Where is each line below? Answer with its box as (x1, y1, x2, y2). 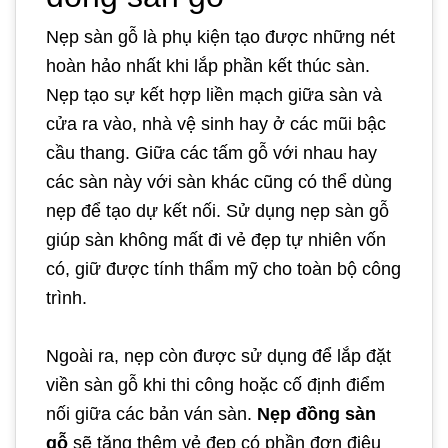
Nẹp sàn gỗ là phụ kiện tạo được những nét (46, 26, 395, 47)
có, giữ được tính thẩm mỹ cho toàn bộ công (46, 258, 401, 279)
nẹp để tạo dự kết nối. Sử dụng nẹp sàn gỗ (46, 200, 389, 221)
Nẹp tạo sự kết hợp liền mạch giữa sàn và (46, 84, 382, 105)
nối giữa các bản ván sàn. (46, 403, 257, 424)
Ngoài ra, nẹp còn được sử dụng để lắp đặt (46, 345, 391, 366)
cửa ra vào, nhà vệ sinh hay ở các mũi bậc (46, 113, 386, 134)
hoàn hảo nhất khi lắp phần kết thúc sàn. (46, 55, 370, 76)
